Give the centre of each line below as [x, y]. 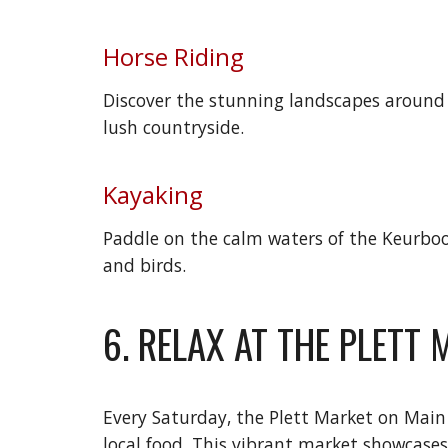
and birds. [144, 265]
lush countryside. [173, 127]
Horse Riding [173, 56]
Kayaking [152, 194]
